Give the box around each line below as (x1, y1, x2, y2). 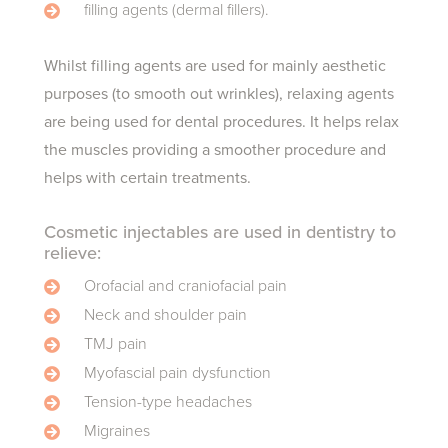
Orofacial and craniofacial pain (84, 276, 287, 296)
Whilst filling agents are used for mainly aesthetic (44, 56, 386, 76)
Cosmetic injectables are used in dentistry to (44, 221, 396, 243)
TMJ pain (84, 334, 147, 354)
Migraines (84, 421, 150, 441)
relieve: (44, 242, 101, 264)
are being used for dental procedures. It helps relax (44, 112, 399, 132)
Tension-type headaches (84, 392, 252, 412)
